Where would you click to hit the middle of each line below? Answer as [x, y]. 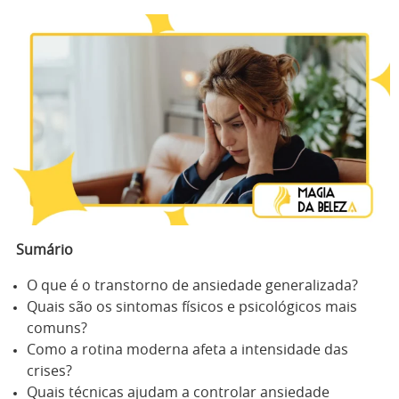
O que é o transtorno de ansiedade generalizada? [192, 286]
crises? [49, 371]
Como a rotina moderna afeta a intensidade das [187, 350]
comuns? [57, 329]
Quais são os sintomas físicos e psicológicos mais [192, 307]
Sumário [45, 250]
